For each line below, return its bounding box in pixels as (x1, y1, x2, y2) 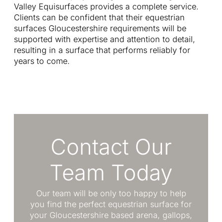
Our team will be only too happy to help (36, 188, 186, 199)
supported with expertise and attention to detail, (14, 34, 195, 44)
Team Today (50, 160, 172, 186)
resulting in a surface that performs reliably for (14, 45, 190, 55)
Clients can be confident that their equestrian (14, 12, 185, 22)
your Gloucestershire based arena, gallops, (30, 210, 192, 221)
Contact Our (50, 134, 172, 160)
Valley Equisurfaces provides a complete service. (14, 1, 199, 11)
